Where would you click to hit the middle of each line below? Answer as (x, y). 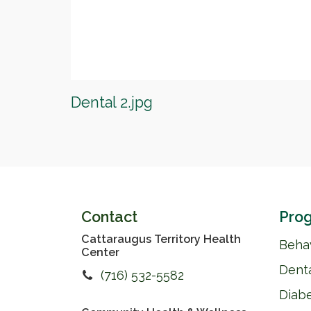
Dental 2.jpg (112, 102)
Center (100, 252)
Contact (109, 217)
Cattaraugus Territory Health (161, 239)
